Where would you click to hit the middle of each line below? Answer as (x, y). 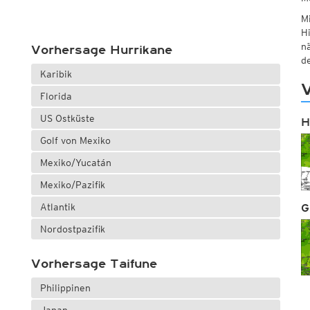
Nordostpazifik (72, 229)
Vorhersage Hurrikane (101, 50)
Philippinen (65, 288)
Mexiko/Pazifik (72, 185)
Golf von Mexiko (75, 141)
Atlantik (57, 207)
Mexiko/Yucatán (75, 163)
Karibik (56, 74)
